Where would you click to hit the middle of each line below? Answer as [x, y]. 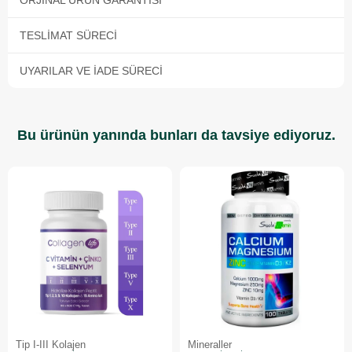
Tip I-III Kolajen [51, 344]
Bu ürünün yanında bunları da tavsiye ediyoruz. [176, 135]
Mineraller [210, 344]
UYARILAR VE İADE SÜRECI [91, 70]
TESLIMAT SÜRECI [68, 35]
